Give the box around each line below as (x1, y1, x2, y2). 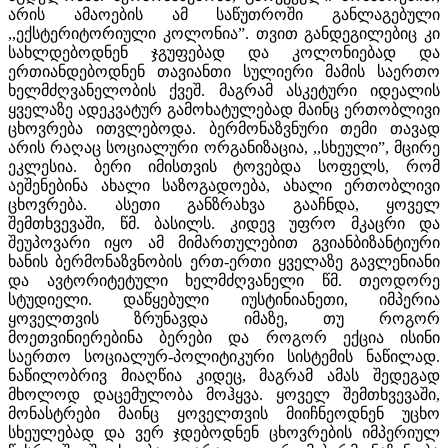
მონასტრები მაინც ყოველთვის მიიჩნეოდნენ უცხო (8, 404, 440, 422)
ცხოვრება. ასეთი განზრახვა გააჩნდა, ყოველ (8, 195, 440, 213)
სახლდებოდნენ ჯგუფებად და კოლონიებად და (8, 43, 440, 61)
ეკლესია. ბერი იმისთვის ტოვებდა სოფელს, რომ (8, 157, 440, 175)
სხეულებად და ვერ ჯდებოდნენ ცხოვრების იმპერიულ (8, 423, 440, 441)
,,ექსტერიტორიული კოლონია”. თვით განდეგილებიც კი (8, 24, 440, 42)
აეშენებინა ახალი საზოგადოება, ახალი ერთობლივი (8, 176, 440, 194)
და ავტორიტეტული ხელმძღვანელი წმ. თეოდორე (8, 271, 440, 289)
